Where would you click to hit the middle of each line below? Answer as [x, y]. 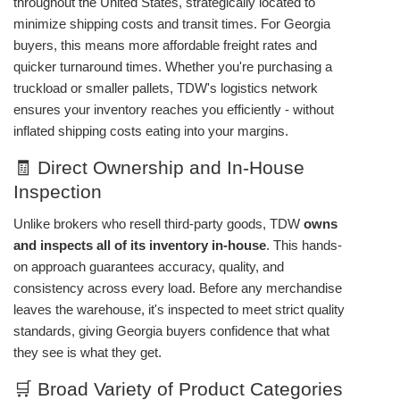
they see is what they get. [87, 353]
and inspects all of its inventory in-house [140, 246]
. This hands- [304, 246]
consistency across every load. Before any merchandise [178, 288]
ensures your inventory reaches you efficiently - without [174, 109]
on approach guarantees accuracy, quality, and [149, 267]
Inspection [58, 192]
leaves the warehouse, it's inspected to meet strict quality [179, 310]
